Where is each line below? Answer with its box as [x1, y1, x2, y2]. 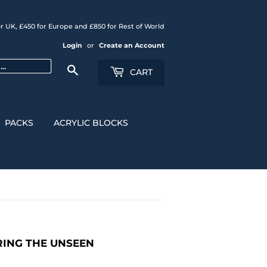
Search [79, 63, 105, 72]
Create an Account [99, 41, 164, 49]
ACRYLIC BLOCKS [54, 117, 128, 128]
